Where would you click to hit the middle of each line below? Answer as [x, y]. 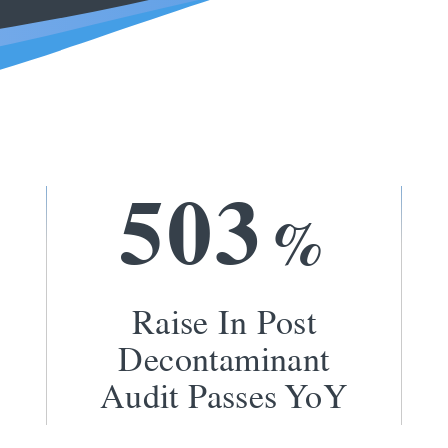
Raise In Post [224, 321]
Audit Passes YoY [224, 395]
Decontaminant [224, 358]
